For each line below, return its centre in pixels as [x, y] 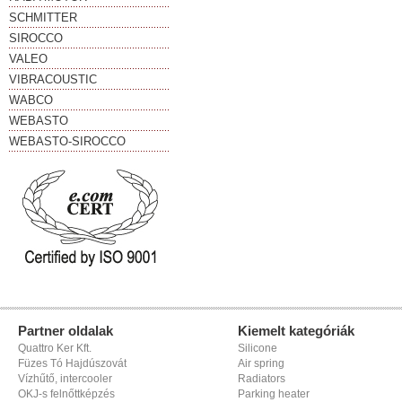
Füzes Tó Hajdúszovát [72, 363]
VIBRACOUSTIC [53, 79]
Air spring [261, 363]
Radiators [262, 379]
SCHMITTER [43, 17]
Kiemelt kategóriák [296, 331]
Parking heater [274, 394]
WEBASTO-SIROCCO [67, 141]
